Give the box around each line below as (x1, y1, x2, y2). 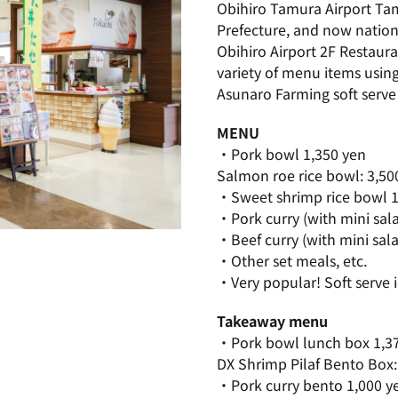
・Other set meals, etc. (217, 250, 367, 271)
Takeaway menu (217, 310, 328, 331)
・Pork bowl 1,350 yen (217, 143, 366, 164)
